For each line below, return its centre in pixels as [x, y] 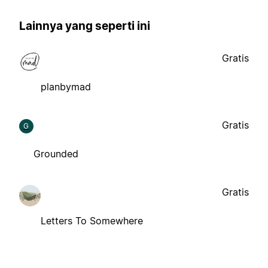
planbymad [66, 86]
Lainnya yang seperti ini [85, 26]
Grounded [56, 153]
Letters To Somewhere [92, 220]
